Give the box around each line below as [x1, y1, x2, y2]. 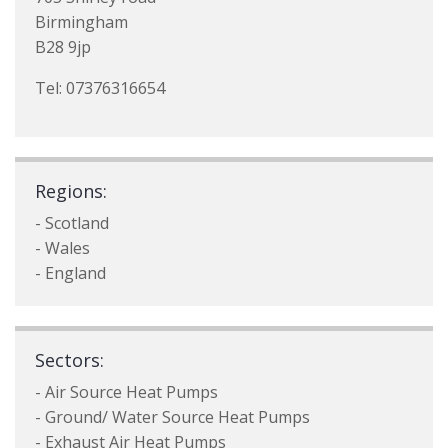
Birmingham [35, 11, 128, 33]
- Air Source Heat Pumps [35, 381, 218, 403]
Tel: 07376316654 [35, 77, 165, 99]
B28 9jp [35, 36, 91, 58]
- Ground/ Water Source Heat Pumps [35, 406, 310, 428]
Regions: [35, 179, 107, 203]
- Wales [35, 237, 90, 259]
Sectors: [35, 348, 104, 372]
